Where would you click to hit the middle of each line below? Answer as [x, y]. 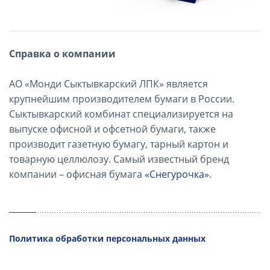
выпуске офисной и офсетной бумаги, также [112, 129]
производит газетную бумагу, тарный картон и [119, 144]
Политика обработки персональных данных [107, 238]
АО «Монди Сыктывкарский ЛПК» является [108, 83]
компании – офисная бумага [77, 174]
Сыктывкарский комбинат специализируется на [121, 114]
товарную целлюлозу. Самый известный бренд [119, 159]
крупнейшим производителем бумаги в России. [122, 99]
